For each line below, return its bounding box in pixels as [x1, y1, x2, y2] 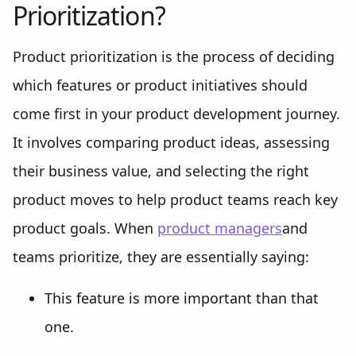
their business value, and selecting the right [13, 161, 309, 180]
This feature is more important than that [44, 288, 319, 308]
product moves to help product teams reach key [13, 190, 338, 209]
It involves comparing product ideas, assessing [13, 133, 330, 152]
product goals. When [13, 219, 157, 238]
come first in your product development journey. [13, 104, 340, 123]
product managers [157, 219, 282, 238]
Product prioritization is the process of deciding [13, 47, 335, 66]
